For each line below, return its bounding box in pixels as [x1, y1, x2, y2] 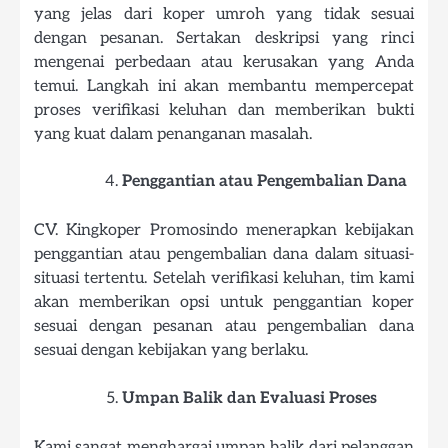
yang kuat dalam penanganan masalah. [34, 124, 312, 145]
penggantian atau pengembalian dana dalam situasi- [34, 244, 414, 265]
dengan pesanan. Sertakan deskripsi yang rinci [34, 28, 414, 49]
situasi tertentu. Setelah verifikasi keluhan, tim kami [34, 268, 414, 289]
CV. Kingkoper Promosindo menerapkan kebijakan [34, 220, 414, 241]
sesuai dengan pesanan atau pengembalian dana [34, 316, 414, 337]
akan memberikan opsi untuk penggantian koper [34, 292, 414, 313]
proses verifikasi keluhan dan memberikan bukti [34, 100, 414, 121]
